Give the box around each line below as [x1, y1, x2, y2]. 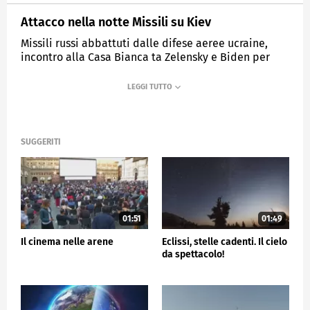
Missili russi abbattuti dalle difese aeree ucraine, [21, 36, 268, 50]
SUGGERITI [21, 137, 61, 147]
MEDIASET [35, 99, 69, 109]
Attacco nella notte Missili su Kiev [21, 14, 211, 30]
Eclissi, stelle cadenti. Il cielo [162, 235, 287, 248]
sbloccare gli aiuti [21, 64, 111, 77]
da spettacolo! [162, 248, 224, 260]
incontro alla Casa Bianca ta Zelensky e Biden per [21, 50, 270, 64]
